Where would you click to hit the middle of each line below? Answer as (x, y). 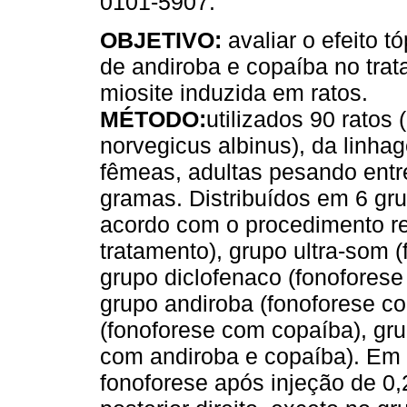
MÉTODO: (153, 119)
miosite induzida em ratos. (234, 93)
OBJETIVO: (161, 40)
